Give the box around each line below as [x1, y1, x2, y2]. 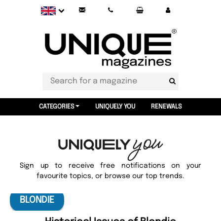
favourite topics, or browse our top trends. [37, 173, 184, 180]
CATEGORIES [39, 104, 75, 110]
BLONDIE [20, 195, 54, 205]
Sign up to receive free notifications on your [20, 162, 201, 169]
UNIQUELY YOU [95, 104, 135, 110]
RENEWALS [150, 104, 182, 110]
